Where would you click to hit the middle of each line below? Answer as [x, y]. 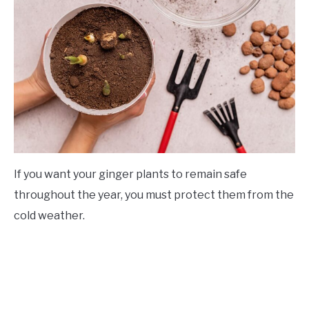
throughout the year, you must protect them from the [154, 195]
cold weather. [49, 216]
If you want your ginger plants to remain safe [130, 175]
